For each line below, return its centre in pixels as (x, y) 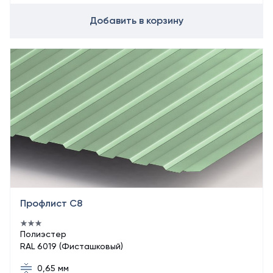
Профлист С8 (51, 203)
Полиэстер (43, 234)
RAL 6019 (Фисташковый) (72, 246)
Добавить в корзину (136, 20)
